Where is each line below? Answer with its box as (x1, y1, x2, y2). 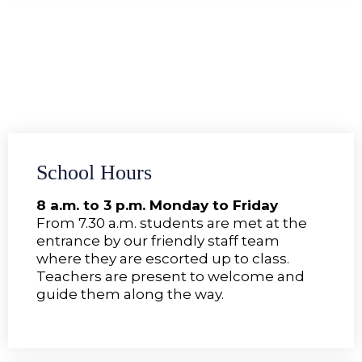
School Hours (36, 160, 152, 184)
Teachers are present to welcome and (36, 267, 305, 284)
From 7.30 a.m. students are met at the (36, 214, 307, 231)
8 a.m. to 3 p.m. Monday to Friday (36, 196, 278, 213)
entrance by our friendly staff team (36, 232, 280, 249)
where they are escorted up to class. (36, 250, 289, 267)
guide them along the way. (36, 285, 224, 302)
